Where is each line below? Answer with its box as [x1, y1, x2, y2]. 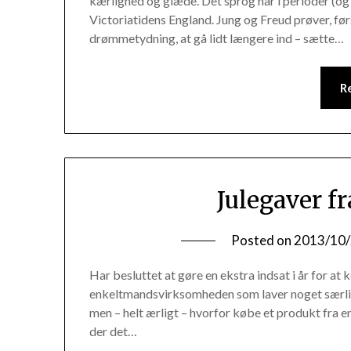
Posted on [231, 231, 295, 248]
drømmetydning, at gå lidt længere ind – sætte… [89, 30, 345, 45]
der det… [89, 323, 138, 338]
